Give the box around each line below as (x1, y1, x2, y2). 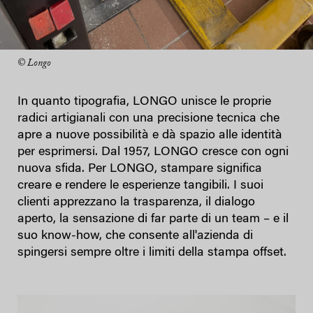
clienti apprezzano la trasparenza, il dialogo (17, 196, 255, 209)
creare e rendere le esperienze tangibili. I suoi (17, 179, 263, 192)
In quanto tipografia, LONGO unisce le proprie (17, 95, 271, 108)
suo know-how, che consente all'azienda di (17, 229, 253, 242)
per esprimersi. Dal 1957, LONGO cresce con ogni (17, 145, 289, 159)
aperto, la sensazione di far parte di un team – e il (17, 212, 289, 226)
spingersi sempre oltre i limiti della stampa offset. (17, 246, 286, 259)
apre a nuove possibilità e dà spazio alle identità (17, 129, 282, 142)
